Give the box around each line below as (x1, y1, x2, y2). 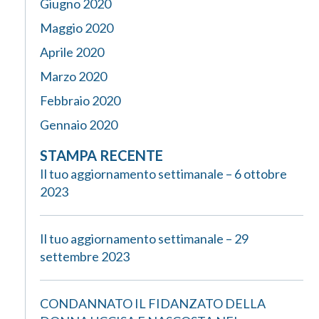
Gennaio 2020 (40, 117, 117, 132)
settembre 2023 (40, 249, 130, 264)
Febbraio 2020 (40, 93, 120, 108)
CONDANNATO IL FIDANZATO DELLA (40, 296, 266, 311)
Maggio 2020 (40, 20, 113, 36)
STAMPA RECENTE (40, 147, 163, 164)
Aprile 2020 (40, 44, 104, 60)
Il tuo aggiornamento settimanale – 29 (40, 231, 249, 246)
